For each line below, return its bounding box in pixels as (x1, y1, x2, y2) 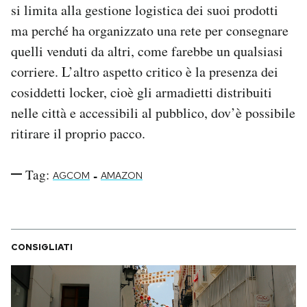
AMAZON (101, 169, 143, 182)
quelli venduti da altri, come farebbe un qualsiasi (11, 41, 283, 60)
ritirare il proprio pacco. (11, 123, 145, 143)
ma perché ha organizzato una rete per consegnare (11, 21, 288, 40)
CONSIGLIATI (11, 241, 73, 253)
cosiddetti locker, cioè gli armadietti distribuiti (11, 82, 272, 101)
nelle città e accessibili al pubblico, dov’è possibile (11, 103, 295, 122)
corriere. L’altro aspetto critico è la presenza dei (11, 62, 278, 81)
